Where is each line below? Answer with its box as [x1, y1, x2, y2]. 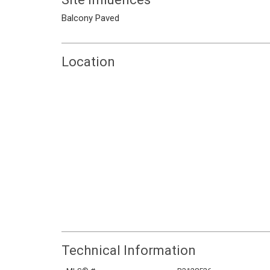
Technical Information [61, 243, 196, 258]
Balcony [61, 13, 93, 24]
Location [61, 54, 115, 69]
